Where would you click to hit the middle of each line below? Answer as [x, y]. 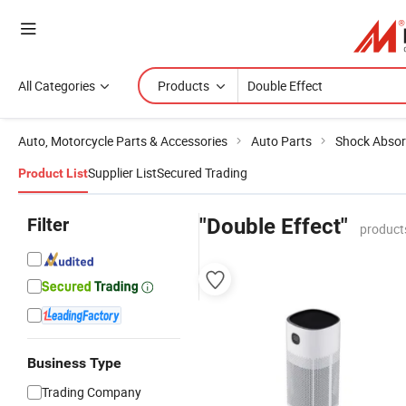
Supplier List [122, 173]
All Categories [57, 86]
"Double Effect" [274, 227]
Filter [48, 225]
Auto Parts [281, 141]
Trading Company [92, 392]
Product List [53, 173]
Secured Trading [202, 173]
